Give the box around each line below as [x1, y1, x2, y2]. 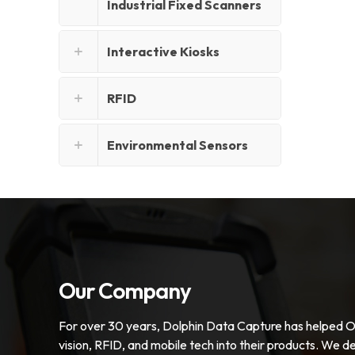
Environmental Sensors [107, 137, 248, 154]
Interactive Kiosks [107, 44, 219, 60]
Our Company [59, 277, 191, 305]
